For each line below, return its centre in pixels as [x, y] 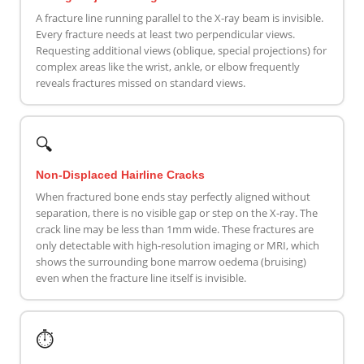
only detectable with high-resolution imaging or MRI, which [177, 246]
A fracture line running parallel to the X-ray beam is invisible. [179, 18]
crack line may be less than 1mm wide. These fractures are [174, 230]
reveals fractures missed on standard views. [140, 83]
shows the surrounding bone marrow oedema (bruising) [171, 262]
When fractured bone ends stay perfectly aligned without [173, 197]
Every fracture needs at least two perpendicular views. [165, 35]
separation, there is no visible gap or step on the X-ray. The [176, 213]
